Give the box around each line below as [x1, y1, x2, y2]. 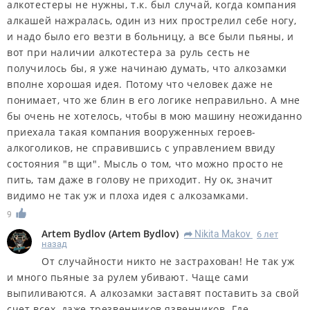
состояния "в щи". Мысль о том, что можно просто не [7, 156, 284, 170]
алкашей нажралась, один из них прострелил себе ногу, [7, 13, 297, 27]
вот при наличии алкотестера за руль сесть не [7, 45, 250, 59]
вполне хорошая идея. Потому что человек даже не [7, 77, 273, 91]
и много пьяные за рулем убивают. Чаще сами [7, 270, 249, 284]
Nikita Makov [194, 228, 250, 239]
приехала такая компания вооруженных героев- [7, 125, 256, 138]
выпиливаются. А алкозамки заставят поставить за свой [7, 286, 300, 300]
